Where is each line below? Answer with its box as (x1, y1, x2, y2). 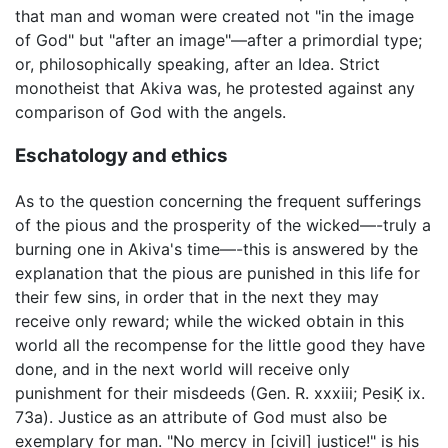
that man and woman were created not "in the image (15, 5, 414, 26)
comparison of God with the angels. (15, 101, 286, 122)
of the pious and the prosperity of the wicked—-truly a (15, 215, 431, 236)
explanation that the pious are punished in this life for (15, 263, 420, 284)
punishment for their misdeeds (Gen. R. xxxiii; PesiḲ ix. (15, 383, 425, 404)
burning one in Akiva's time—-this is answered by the (15, 239, 418, 260)
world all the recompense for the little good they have (15, 335, 425, 356)
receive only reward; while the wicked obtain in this (15, 311, 404, 332)
